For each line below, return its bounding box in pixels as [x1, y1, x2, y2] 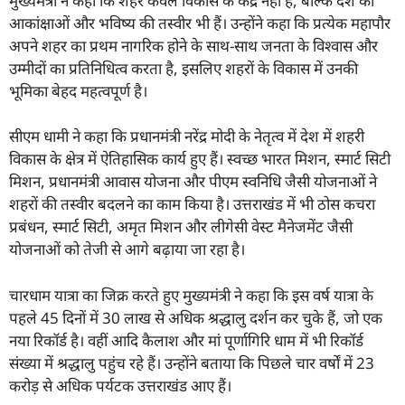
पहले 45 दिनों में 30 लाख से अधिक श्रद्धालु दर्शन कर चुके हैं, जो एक [9, 306, 382, 328]
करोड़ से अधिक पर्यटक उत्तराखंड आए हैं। [9, 374, 231, 396]
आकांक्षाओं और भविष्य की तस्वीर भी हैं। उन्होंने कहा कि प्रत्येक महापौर [9, 12, 391, 33]
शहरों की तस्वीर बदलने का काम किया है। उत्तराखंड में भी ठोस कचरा [9, 193, 375, 215]
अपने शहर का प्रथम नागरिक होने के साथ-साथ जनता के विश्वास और [9, 34, 378, 56]
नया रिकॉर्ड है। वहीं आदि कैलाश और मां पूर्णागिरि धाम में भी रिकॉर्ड [9, 329, 363, 351]
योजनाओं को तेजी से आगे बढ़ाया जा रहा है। [9, 239, 245, 260]
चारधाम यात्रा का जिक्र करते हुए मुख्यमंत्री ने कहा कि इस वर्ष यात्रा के [9, 284, 373, 306]
